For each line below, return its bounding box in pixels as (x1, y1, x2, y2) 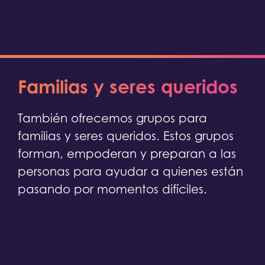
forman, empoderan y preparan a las (18, 147, 236, 161)
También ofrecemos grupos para (18, 111, 207, 126)
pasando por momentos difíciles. (18, 182, 211, 197)
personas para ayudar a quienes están (18, 164, 243, 179)
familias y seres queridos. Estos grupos (18, 129, 234, 144)
